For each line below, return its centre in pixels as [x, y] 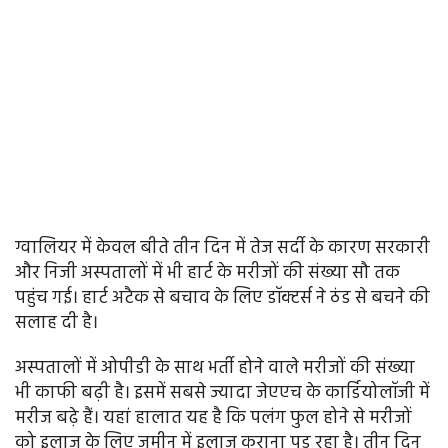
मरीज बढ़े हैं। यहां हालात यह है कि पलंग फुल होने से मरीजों [213, 419]
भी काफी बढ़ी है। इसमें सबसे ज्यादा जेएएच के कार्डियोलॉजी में [222, 394]
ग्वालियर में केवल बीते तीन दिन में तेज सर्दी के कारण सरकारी [222, 249]
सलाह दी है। [56, 324]
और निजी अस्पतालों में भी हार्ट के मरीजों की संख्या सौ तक [207, 274]
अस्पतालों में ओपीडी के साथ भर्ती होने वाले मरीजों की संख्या [215, 369]
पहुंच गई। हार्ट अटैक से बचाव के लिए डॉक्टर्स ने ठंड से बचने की [222, 299]
